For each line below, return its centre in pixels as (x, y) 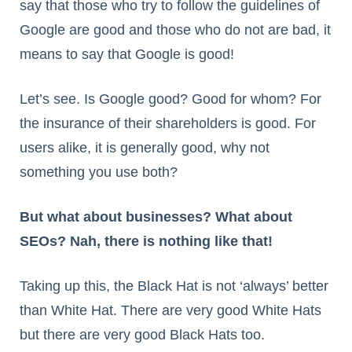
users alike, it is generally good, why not (145, 148)
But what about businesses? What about (156, 217)
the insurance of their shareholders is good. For (168, 124)
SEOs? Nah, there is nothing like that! (146, 242)
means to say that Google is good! (127, 55)
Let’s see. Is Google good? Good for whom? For (170, 99)
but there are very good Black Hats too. (142, 335)
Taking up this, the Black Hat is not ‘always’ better (174, 286)
